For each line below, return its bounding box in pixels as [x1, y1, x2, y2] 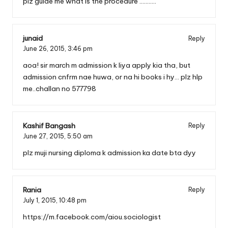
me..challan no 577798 [23, 83, 96, 93]
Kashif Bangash [23, 121, 75, 130]
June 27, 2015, [23, 132, 67, 140]
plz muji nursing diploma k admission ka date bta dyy [23, 148, 196, 157]
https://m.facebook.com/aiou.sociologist [23, 212, 161, 221]
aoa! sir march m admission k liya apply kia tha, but [23, 60, 190, 70]
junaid [23, 34, 43, 43]
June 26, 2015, [23, 45, 68, 53]
